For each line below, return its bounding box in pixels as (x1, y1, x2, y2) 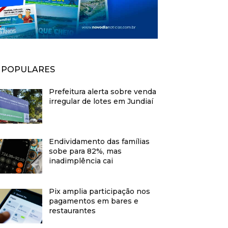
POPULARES (1, 65, 55, 75)
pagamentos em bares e (49, 196, 139, 206)
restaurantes (49, 206, 96, 216)
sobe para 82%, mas (49, 147, 122, 156)
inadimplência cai (49, 156, 113, 166)
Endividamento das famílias (49, 137, 150, 147)
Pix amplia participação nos (49, 187, 151, 196)
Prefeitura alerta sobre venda (49, 87, 157, 97)
